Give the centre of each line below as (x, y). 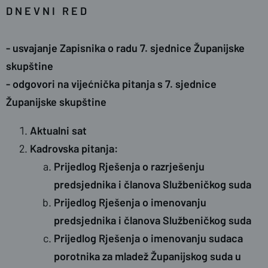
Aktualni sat (58, 131)
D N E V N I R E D (46, 11)
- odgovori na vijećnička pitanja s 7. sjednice (111, 84)
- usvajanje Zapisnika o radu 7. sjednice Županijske (125, 48)
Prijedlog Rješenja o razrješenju (129, 167)
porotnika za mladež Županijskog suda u (147, 256)
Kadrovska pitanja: (74, 149)
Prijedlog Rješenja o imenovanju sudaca (148, 238)
